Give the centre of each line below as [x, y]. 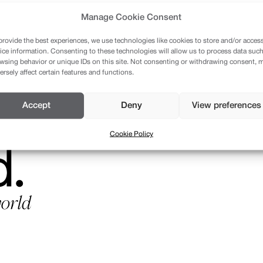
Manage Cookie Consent [131, 17]
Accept [36, 105]
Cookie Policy [131, 134]
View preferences [226, 105]
